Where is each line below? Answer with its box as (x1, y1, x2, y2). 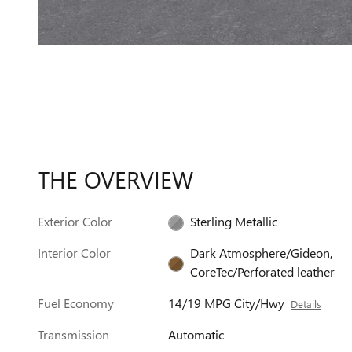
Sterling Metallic (190, 213, 278, 229)
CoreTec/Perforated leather (190, 263, 335, 280)
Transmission (38, 326, 109, 343)
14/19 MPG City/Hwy (168, 295, 285, 311)
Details (291, 297, 322, 310)
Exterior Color (38, 213, 112, 229)
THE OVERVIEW (38, 163, 193, 195)
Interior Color (38, 244, 111, 261)
